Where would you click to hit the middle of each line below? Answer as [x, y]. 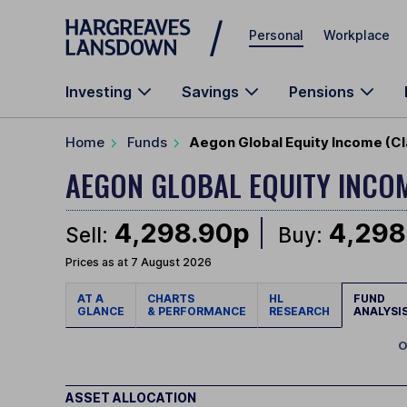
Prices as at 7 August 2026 [139, 263]
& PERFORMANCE [197, 312]
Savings [210, 92]
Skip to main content [131, 22]
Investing [99, 92]
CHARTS [174, 299]
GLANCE [101, 312]
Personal [276, 35]
